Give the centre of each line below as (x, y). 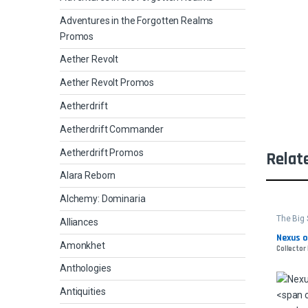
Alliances (79, 222)
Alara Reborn (88, 176)
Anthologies (86, 268)
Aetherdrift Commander (112, 129)
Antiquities (83, 292)
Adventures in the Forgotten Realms (137, 20)
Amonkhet (82, 245)
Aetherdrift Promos (102, 152)
